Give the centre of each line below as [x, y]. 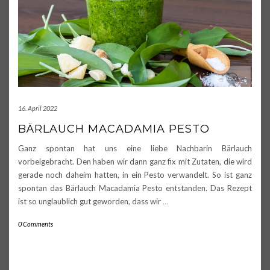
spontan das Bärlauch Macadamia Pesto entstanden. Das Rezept [135, 188]
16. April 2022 [38, 108]
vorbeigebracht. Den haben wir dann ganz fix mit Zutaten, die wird [135, 162]
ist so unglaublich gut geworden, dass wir [90, 202]
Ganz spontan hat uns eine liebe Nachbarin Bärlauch [135, 149]
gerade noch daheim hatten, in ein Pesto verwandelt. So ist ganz [135, 175]
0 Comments [36, 224]
